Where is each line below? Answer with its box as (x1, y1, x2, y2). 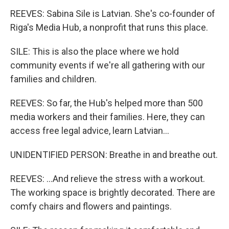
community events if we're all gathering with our (10, 60, 205, 71)
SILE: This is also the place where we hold (10, 46, 179, 57)
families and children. (10, 74, 97, 84)
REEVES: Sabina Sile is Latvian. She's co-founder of (10, 8, 215, 19)
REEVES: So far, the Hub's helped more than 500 (10, 98, 203, 108)
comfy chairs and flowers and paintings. (10, 201, 172, 212)
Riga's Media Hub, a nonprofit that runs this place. (10, 22, 208, 33)
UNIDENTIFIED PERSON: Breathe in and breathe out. (10, 149, 218, 160)
